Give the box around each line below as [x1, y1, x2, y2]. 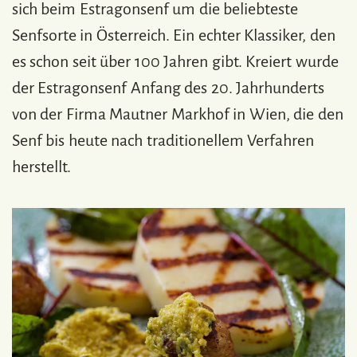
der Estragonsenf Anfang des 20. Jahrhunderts [12, 78, 325, 96]
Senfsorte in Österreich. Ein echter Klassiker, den [12, 25, 335, 44]
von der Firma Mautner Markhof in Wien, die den [12, 104, 343, 123]
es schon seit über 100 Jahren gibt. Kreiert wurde [12, 52, 339, 70]
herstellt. [12, 157, 71, 175]
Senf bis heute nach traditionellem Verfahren [12, 131, 315, 149]
